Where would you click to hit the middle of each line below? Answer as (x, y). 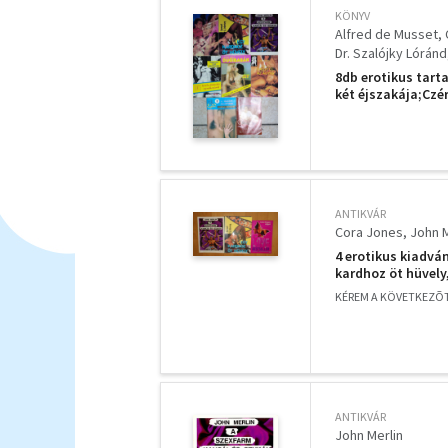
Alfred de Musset (386, 34)
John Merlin (369, 434)
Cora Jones (369, 231)
